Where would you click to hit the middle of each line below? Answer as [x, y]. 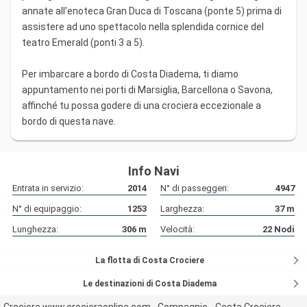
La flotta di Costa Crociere [150, 261]
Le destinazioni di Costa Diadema [150, 284]
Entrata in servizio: [48, 188]
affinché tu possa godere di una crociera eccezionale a [142, 106]
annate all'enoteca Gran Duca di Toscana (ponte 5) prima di [152, 11]
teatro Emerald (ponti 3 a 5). [83, 43]
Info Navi [153, 171]
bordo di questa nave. [69, 122]
